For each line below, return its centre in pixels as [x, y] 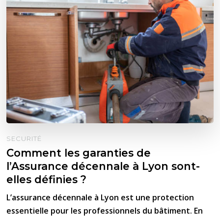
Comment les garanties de [79, 153]
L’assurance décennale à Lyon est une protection [100, 198]
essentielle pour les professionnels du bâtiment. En [105, 211]
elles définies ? [47, 179]
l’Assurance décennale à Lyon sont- [103, 166]
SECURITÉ [24, 139]
